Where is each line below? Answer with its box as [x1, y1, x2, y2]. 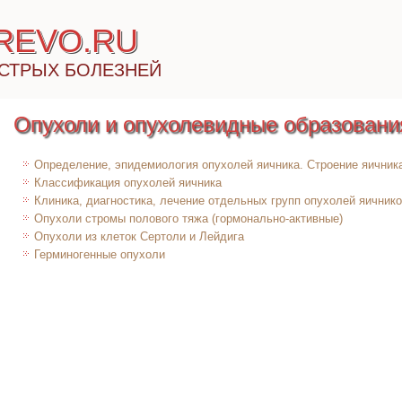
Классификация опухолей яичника [34, 176, 222, 189]
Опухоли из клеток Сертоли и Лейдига [34, 230, 244, 243]
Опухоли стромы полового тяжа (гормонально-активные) [34, 212, 343, 225]
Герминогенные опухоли [34, 248, 165, 261]
